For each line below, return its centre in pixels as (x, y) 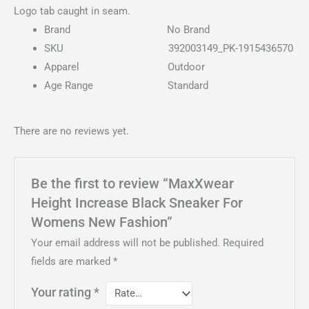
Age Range (106, 86)
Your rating (63, 293)
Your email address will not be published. (126, 243)
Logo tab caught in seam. (72, 11)
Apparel (106, 67)
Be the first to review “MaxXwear (133, 183)
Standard (188, 86)
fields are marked (72, 262)
